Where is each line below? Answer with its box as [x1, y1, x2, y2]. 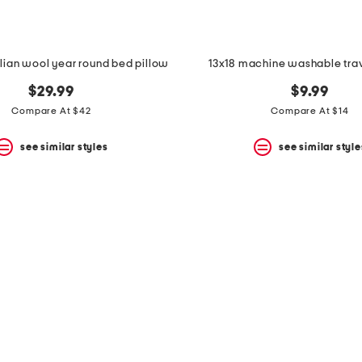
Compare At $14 [271, 106, 349, 116]
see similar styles [20, 141, 108, 152]
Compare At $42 [11, 106, 91, 116]
